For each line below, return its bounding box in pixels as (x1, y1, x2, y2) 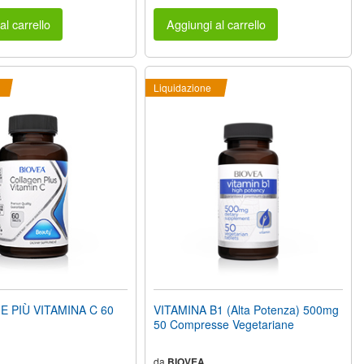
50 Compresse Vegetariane (154, 316, 295, 333)
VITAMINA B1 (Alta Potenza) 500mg (154, 301, 340, 318)
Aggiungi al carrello (166, 15, 266, 33)
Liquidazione (154, 80, 212, 95)
